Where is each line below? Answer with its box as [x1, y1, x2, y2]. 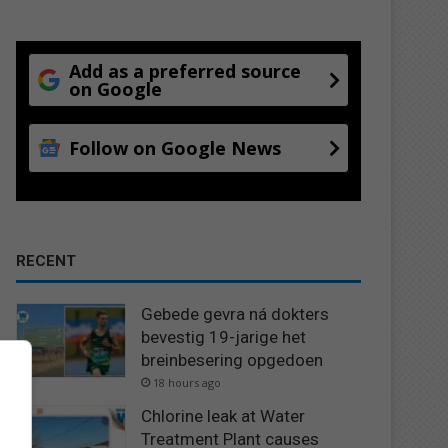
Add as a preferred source [69, 58, 302, 83]
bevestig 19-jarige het [141, 326, 307, 347]
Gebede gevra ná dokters [141, 303, 330, 324]
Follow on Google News [69, 135, 282, 160]
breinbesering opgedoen [141, 349, 324, 370]
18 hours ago [153, 374, 222, 390]
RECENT [16, 251, 77, 270]
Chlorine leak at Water [141, 405, 306, 426]
